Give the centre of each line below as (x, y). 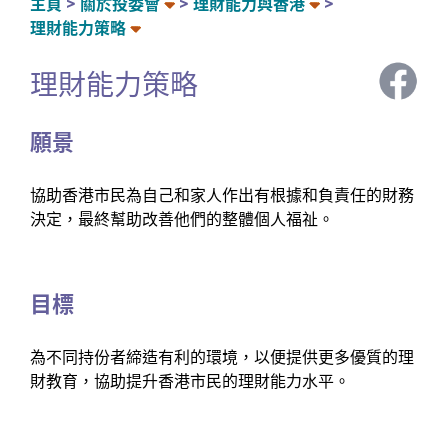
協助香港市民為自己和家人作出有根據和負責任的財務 (222, 195)
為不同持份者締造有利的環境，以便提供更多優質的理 (222, 357)
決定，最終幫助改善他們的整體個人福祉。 (182, 219)
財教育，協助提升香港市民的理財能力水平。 (190, 381)
